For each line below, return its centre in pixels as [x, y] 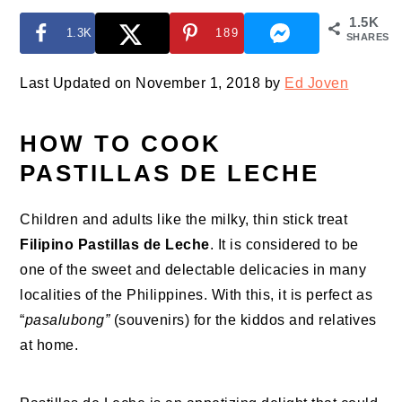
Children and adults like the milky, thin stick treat [184, 220]
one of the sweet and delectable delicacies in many [193, 270]
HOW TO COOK [121, 144]
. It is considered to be [284, 245]
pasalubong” [69, 320]
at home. [49, 345]
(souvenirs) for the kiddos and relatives [245, 320]
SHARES [367, 37]
